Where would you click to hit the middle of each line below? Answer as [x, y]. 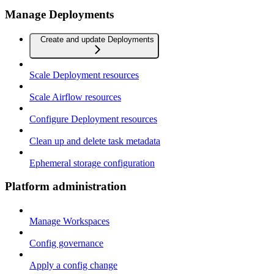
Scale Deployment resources [84, 75]
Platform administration [66, 187]
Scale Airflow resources [75, 97]
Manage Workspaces [69, 221]
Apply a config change [73, 265]
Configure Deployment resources [93, 119]
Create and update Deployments [97, 39]
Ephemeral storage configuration [92, 163]
